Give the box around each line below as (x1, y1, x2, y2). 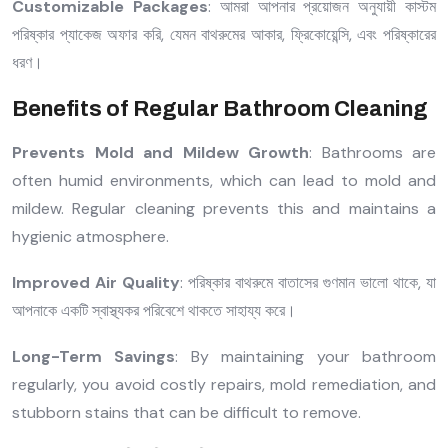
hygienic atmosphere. (12, 225, 169, 247)
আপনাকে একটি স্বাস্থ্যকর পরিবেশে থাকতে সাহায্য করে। (12, 299, 296, 321)
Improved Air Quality (12, 271, 180, 293)
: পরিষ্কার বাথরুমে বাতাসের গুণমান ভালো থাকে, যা (180, 271, 436, 293)
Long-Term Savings (12, 345, 176, 367)
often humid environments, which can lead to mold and (12, 169, 436, 191)
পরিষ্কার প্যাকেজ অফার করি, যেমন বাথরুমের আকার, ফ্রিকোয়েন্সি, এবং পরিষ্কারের (12, 23, 436, 45)
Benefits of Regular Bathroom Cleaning (12, 96, 428, 121)
